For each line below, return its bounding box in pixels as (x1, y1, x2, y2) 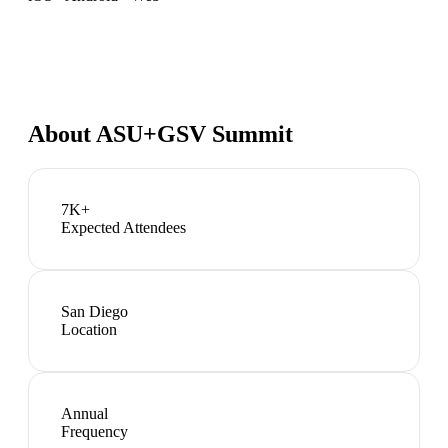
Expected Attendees (61, 218, 186, 236)
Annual (61, 404, 108, 422)
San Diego (61, 302, 128, 320)
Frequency (61, 422, 128, 440)
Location (61, 320, 117, 338)
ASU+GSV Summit (96, 120, 293, 147)
